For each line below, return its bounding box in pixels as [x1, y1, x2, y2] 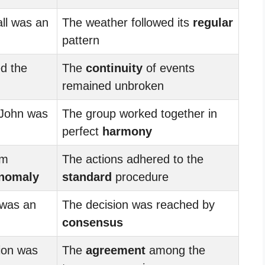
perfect [62, 124, 102, 138]
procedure [112, 170, 169, 183]
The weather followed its [62, 15, 193, 29]
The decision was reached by [62, 198, 215, 211]
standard [62, 170, 112, 183]
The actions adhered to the [62, 152, 203, 166]
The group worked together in [62, 106, 217, 120]
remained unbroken [62, 79, 164, 92]
